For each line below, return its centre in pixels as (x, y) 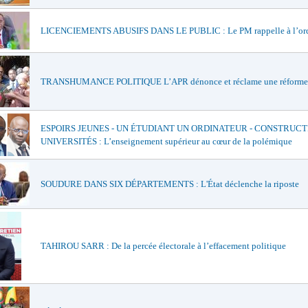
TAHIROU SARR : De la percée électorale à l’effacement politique (163, 246)
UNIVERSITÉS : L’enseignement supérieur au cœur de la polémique (166, 142)
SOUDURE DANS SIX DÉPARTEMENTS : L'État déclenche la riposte (170, 184)
